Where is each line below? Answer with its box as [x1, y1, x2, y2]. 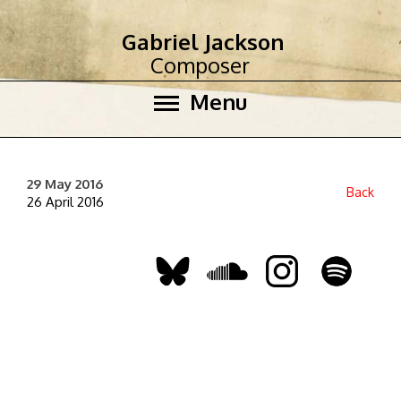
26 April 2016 [27, 193, 104, 210]
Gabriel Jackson [122, 28, 284, 55]
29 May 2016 [27, 175, 103, 192]
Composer [150, 51, 250, 79]
